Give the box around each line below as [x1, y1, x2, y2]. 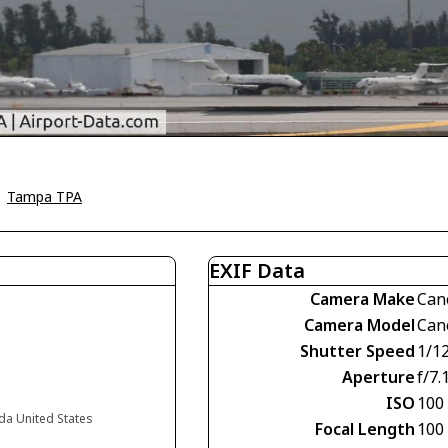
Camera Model [304, 314, 415, 337]
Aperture [342, 366, 415, 389]
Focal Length [315, 418, 415, 441]
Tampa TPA [7, 187, 82, 207]
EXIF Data [209, 257, 305, 285]
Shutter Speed [300, 340, 415, 363]
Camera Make [310, 288, 415, 311]
